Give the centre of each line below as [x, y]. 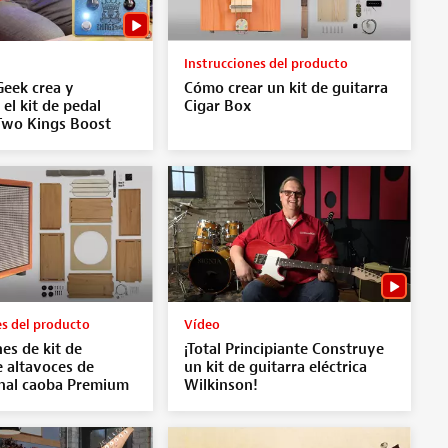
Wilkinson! [220, 385]
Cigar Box [217, 106]
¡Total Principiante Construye [283, 349]
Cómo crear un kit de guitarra [285, 88]
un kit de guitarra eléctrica [275, 367]
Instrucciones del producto [265, 63]
